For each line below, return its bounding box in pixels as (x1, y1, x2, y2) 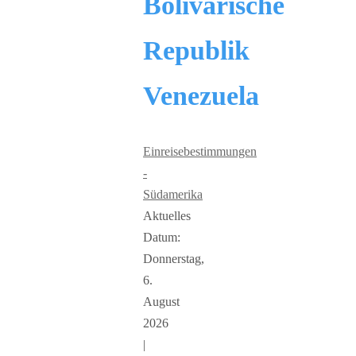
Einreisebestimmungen (143, 145, 257, 159)
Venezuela (143, 81, 259, 111)
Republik (143, 36, 250, 66)
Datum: (143, 230, 180, 245)
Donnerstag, (143, 252, 204, 266)
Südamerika (143, 188, 203, 202)
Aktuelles (143, 209, 191, 223)
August (143, 295, 180, 309)
